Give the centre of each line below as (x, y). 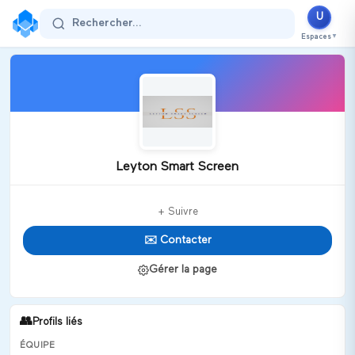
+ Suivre (177, 212)
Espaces (316, 36)
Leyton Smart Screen (177, 167)
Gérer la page (183, 269)
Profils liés (57, 322)
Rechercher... (107, 23)
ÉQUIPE (37, 345)
